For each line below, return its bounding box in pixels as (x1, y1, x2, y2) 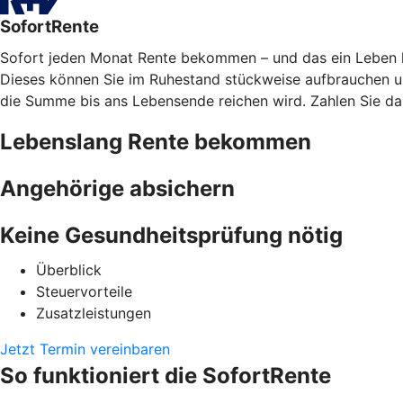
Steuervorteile (36, 282, 132, 300)
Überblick (36, 260, 102, 279)
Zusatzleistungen (36, 303, 151, 322)
